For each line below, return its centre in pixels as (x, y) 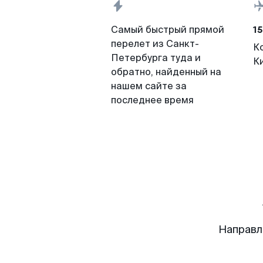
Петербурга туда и (156, 58)
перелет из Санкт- (155, 44)
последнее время (152, 100)
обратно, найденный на (166, 72)
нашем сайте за (149, 86)
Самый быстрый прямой (168, 30)
